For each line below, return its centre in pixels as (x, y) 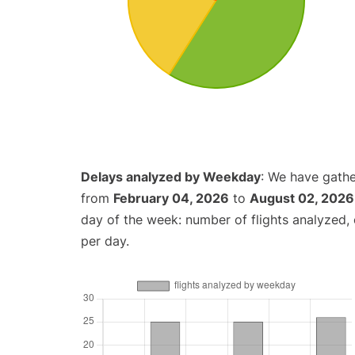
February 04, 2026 (171, 198)
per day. (105, 240)
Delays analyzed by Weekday (171, 176)
